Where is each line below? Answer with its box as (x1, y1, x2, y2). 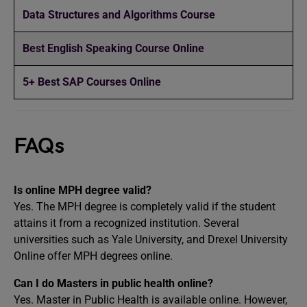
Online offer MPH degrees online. (14, 249, 173, 262)
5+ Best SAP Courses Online (23, 75, 164, 88)
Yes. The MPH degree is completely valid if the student (14, 200, 275, 213)
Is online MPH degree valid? (14, 184, 151, 197)
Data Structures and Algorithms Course (23, 8, 215, 21)
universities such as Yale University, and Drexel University (14, 233, 288, 246)
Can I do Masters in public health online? (14, 277, 213, 290)
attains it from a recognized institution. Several (14, 217, 239, 230)
